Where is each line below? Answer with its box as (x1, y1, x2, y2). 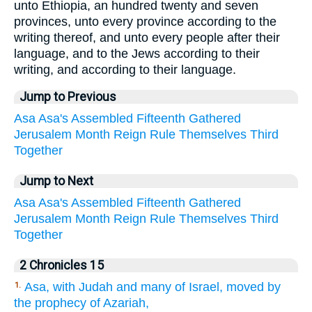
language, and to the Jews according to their (14, 46, 260, 61)
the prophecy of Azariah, (14, 296, 149, 311)
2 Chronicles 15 (19, 258, 104, 273)
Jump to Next (19, 174, 93, 189)
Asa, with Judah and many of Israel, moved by (24, 280, 281, 295)
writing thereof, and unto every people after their (14, 30, 280, 45)
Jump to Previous (19, 90, 116, 104)
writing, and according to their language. (14, 62, 236, 77)
